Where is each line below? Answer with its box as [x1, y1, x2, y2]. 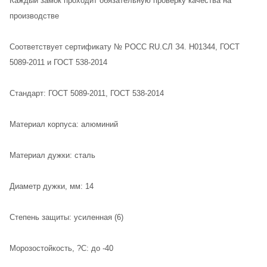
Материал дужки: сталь [10, 150, 95, 160]
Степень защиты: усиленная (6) [10, 212, 123, 222]
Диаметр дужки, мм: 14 [10, 181, 94, 191]
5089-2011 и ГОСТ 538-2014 [10, 57, 107, 67]
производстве [10, 11, 59, 20]
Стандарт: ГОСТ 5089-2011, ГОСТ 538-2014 [10, 88, 164, 98]
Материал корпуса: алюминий [10, 119, 118, 129]
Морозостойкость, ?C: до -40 [10, 243, 113, 253]
